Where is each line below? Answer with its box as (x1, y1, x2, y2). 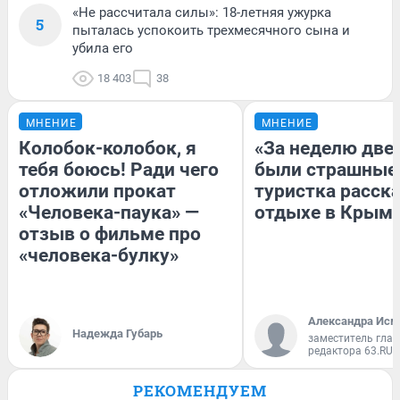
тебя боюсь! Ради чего (19, 159, 219, 181)
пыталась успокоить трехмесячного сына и (72, 22, 350, 39)
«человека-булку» (19, 245, 179, 267)
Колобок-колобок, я (19, 137, 196, 160)
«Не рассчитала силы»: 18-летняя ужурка (72, 4, 331, 21)
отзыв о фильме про (19, 223, 201, 246)
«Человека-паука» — (19, 202, 199, 224)
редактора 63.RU (308, 345, 393, 358)
